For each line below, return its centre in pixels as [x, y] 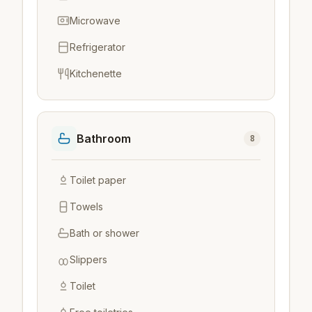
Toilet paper [98, 180]
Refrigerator [97, 47]
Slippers [88, 259]
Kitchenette [96, 73]
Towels [86, 206]
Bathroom [104, 138]
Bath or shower [104, 233]
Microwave [95, 20]
